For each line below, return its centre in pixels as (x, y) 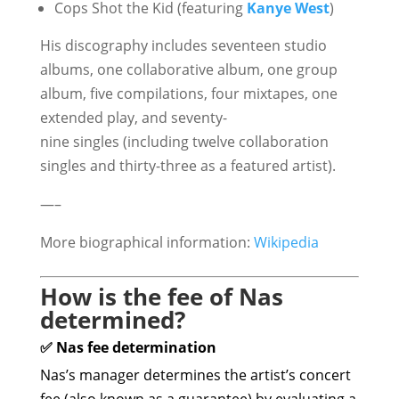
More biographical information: (147, 242)
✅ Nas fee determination (128, 347)
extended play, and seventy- (133, 118)
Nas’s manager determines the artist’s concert (195, 375)
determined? (112, 320)
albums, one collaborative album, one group (188, 69)
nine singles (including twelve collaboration (184, 142)
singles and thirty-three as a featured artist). (187, 166)
